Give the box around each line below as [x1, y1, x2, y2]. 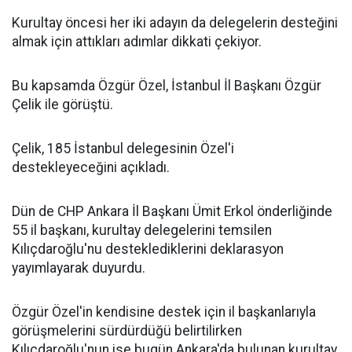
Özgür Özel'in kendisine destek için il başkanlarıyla [12, 303, 316, 320]
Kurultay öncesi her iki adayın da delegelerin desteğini [12, 14, 338, 31]
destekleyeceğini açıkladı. [12, 159, 170, 175]
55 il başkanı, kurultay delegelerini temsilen [12, 222, 272, 238]
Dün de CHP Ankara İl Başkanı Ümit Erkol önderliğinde [12, 203, 332, 219]
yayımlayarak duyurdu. [12, 259, 145, 276]
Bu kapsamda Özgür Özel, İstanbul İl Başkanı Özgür [12, 77, 321, 93]
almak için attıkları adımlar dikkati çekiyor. [12, 33, 262, 49]
